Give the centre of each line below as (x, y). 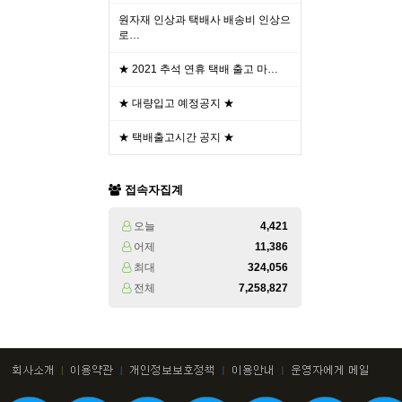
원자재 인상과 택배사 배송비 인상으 (205, 20)
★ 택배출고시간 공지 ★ (176, 137)
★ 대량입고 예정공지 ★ (176, 103)
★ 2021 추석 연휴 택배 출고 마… (198, 69)
